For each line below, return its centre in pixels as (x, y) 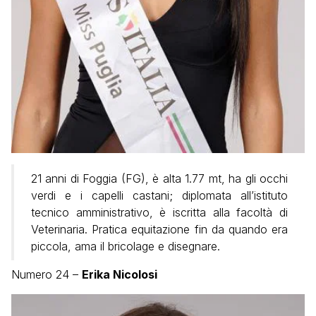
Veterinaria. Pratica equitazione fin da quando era (159, 229)
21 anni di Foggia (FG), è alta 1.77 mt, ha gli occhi (159, 178)
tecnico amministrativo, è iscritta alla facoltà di (159, 212)
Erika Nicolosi (120, 274)
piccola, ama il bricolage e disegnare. (126, 246)
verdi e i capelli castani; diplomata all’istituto (159, 195)
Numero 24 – (47, 274)
